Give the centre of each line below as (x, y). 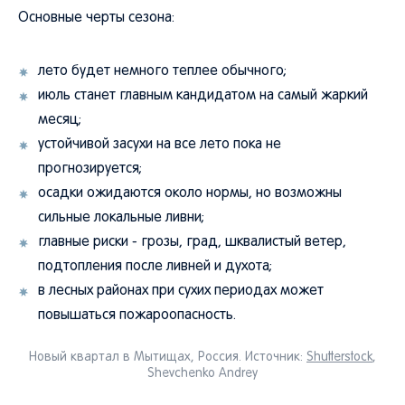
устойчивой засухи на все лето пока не (160, 145)
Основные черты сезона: (96, 18)
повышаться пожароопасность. (137, 316)
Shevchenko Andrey (202, 374)
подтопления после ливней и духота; (155, 267)
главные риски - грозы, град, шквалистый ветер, (192, 242)
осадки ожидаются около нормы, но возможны (190, 193)
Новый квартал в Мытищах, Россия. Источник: (168, 358)
